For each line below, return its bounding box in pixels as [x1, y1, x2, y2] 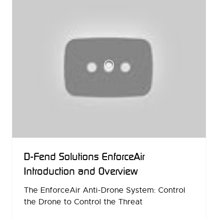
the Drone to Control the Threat [24, 197, 147, 207]
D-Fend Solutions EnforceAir [24, 149, 145, 163]
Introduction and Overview [24, 164, 138, 178]
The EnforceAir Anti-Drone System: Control [24, 185, 185, 195]
